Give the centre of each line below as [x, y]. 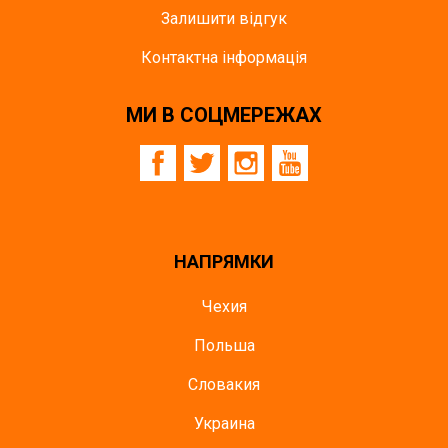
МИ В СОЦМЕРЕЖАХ [224, 115]
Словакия [224, 384]
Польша [224, 345]
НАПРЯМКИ [224, 261]
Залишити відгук [224, 18]
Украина [224, 423]
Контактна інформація [224, 57]
